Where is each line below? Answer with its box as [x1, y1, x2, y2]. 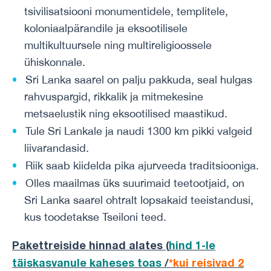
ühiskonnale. [24, 56, 85, 68]
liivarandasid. [24, 142, 89, 154]
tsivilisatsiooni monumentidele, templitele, [24, 5, 228, 18]
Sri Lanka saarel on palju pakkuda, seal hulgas [25, 73, 252, 86]
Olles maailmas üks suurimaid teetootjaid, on [25, 177, 244, 189]
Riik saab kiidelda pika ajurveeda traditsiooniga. [25, 159, 259, 172]
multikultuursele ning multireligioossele [24, 39, 212, 51]
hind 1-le [169, 238, 215, 252]
